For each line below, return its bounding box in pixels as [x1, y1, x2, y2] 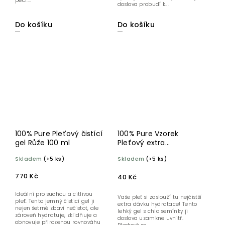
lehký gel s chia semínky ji [118, 207, 188, 215]
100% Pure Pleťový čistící [15, 128, 102, 139]
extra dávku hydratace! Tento [118, 200, 197, 208]
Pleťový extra [118, 137, 165, 148]
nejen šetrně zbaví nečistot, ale [15, 204, 99, 212]
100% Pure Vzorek [118, 128, 179, 139]
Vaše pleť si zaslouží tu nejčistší [118, 193, 202, 201]
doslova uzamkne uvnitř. [118, 214, 183, 222]
